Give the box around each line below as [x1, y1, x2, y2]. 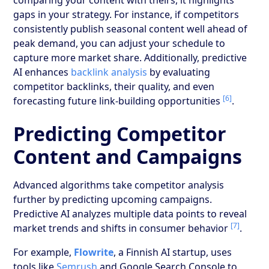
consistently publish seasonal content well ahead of [13, 22, 248, 35]
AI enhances [13, 65, 71, 79]
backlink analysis [71, 65, 148, 79]
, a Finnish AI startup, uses [113, 245, 232, 259]
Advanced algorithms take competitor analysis [13, 178, 225, 192]
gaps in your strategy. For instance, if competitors [13, 7, 240, 21]
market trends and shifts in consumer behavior [13, 221, 231, 235]
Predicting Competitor [13, 120, 227, 147]
